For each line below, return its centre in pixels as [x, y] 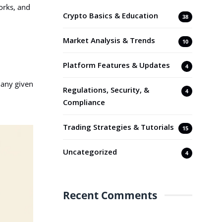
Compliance [84, 102]
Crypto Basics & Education [111, 15]
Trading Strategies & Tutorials [118, 127]
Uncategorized [90, 151]
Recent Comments [110, 195]
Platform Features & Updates [116, 65]
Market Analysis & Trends [109, 40]
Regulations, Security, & [106, 89]
